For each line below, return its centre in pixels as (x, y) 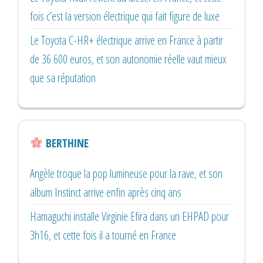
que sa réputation (63, 77)
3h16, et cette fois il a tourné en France (103, 235)
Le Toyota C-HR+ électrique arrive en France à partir (127, 40)
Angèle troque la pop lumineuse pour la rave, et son (126, 173)
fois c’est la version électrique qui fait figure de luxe (125, 16)
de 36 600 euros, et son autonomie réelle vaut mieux (128, 59)
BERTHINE (66, 143)
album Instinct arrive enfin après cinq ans (106, 192)
